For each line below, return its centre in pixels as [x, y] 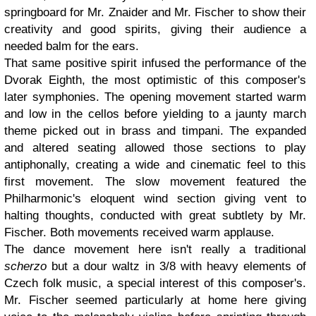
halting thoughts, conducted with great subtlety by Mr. [155, 215]
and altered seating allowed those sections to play [155, 148]
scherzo [25, 266]
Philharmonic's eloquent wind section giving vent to [155, 199]
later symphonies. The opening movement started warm [155, 97]
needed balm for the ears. [72, 46]
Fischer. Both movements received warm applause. [139, 232]
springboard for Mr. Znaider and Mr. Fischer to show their [155, 12]
